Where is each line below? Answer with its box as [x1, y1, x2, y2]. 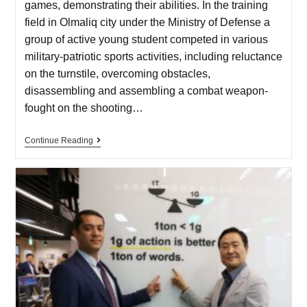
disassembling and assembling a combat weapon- [24, 85, 268, 97]
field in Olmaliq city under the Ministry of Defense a [24, 16, 270, 29]
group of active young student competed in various [24, 34, 268, 46]
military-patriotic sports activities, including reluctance [24, 51, 282, 63]
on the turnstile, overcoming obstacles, [24, 68, 210, 80]
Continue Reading [24, 136, 93, 146]
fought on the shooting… [24, 102, 143, 114]
